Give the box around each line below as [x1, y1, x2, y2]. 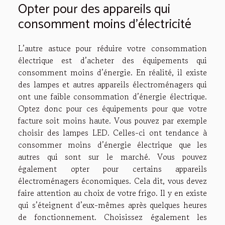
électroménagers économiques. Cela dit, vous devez [18, 174, 207, 187]
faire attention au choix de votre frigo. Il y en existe [18, 186, 207, 199]
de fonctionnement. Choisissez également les [18, 210, 207, 223]
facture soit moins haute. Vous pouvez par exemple [18, 114, 207, 127]
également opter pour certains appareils [18, 162, 207, 175]
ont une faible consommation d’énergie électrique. [18, 90, 207, 102]
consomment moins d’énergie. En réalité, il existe [18, 66, 207, 78]
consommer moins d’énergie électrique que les [18, 138, 207, 151]
